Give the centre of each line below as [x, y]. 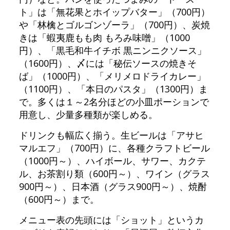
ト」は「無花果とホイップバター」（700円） [114, 12]
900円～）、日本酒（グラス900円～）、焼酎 [113, 186]
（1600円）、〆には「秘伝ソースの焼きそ [108, 63]
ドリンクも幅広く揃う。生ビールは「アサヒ [111, 135]
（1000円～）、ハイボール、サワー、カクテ [112, 161]
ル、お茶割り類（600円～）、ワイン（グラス [114, 174]
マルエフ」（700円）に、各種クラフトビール [114, 148]
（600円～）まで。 [59, 199]
